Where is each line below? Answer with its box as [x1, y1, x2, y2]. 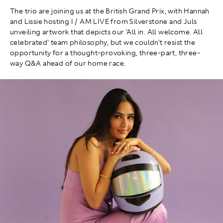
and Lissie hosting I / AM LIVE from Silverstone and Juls [10, 17, 197, 26]
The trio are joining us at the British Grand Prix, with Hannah [10, 6, 210, 16]
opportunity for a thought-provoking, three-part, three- [10, 48, 200, 58]
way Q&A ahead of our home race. [10, 59, 126, 68]
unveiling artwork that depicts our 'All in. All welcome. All [10, 27, 203, 37]
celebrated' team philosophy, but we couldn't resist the [10, 38, 195, 47]
